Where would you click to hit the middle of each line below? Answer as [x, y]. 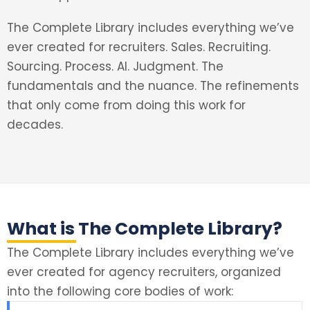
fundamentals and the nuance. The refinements [153, 86]
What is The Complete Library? [145, 229]
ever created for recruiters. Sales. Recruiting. [139, 47]
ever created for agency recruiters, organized [144, 272]
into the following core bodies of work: [120, 291]
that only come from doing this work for [126, 105]
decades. [37, 125]
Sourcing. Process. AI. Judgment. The [115, 66]
